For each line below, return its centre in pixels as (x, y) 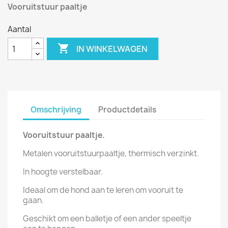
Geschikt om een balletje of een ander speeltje (107, 219)
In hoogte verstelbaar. (63, 172)
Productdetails (127, 109)
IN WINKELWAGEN (112, 49)
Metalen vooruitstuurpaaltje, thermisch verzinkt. (111, 153)
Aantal (19, 29)
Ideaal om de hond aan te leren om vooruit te (103, 190)
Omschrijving (56, 109)
